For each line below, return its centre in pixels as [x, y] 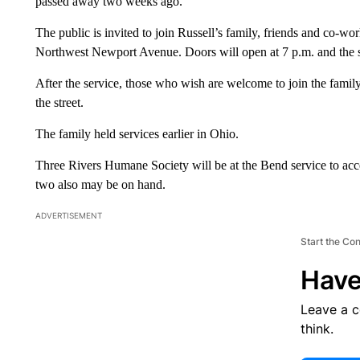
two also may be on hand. [100, 184]
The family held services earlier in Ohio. [137, 133]
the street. [59, 102]
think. [317, 328]
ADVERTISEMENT [68, 215]
